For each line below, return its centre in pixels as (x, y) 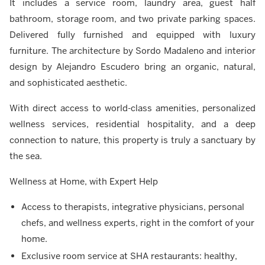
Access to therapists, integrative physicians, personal (133, 206)
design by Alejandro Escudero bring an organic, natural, (132, 66)
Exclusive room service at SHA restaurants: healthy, (129, 256)
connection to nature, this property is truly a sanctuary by (132, 140)
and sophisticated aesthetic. (68, 82)
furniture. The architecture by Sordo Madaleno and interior (132, 50)
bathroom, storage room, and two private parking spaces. (132, 18)
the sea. (26, 156)
